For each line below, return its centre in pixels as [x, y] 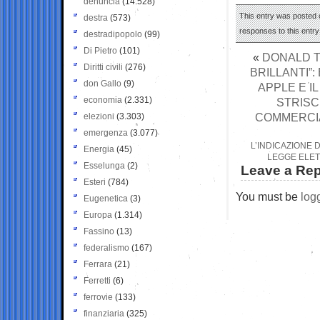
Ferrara [98, 264]
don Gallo [102, 83]
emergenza [106, 132]
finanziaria [104, 313]
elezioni [99, 116]
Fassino [99, 231]
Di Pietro [100, 50]
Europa [98, 215]
